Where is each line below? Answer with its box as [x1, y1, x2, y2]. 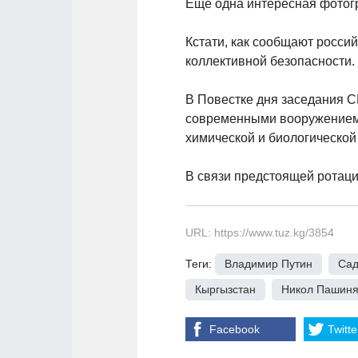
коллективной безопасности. [185, 54, 355, 68]
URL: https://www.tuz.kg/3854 [185, 226, 334, 239]
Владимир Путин [225, 257, 312, 270]
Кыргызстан [195, 283, 256, 296]
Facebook [209, 323, 260, 336]
